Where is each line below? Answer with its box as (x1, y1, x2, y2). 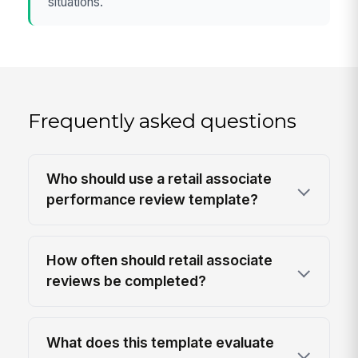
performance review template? (46, 191, 259, 209)
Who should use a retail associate (46, 170, 272, 188)
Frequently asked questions (28, 109, 297, 133)
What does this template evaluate (46, 333, 275, 351)
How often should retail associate (46, 252, 273, 269)
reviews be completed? (46, 272, 207, 290)
